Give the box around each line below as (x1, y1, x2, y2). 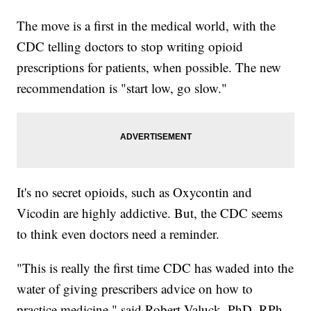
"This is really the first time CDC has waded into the (17, 259, 294, 277)
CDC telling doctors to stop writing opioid (17, 37, 244, 56)
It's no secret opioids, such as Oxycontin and (17, 183, 253, 201)
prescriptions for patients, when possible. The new (17, 58, 282, 76)
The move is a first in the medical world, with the (17, 17, 276, 35)
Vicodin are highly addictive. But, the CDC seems (17, 204, 283, 222)
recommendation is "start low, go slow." (17, 79, 228, 97)
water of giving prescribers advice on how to (17, 280, 253, 298)
